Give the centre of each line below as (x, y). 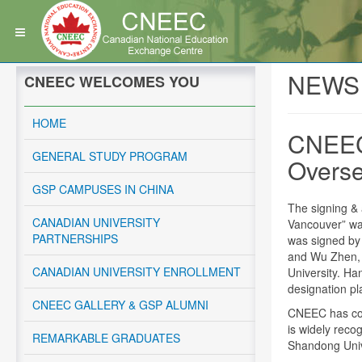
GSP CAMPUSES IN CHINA (103, 189)
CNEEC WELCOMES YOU (112, 82)
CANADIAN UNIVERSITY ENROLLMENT (137, 271)
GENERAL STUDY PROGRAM (110, 156)
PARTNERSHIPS (75, 238)
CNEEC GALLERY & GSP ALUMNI (120, 305)
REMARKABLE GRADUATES (106, 338)
